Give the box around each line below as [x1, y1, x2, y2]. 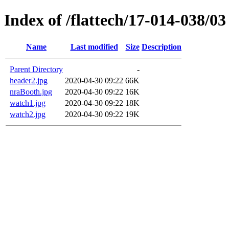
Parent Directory [10, 64, 63, 74]
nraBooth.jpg [10, 87, 52, 96]
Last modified [70, 42, 118, 51]
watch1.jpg [10, 98, 45, 107]
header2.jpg [10, 76, 48, 85]
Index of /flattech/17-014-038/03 [4, 11, 226, 30]
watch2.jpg [10, 109, 45, 119]
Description [142, 42, 181, 51]
